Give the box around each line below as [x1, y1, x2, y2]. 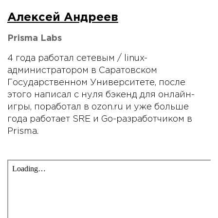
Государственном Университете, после [7, 79, 185, 87]
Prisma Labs [7, 35, 62, 43]
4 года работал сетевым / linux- [7, 54, 147, 63]
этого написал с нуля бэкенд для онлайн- [7, 91, 195, 99]
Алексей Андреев [7, 12, 118, 23]
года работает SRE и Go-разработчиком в [7, 115, 192, 124]
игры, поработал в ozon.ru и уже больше [7, 103, 189, 111]
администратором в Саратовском [7, 67, 157, 75]
